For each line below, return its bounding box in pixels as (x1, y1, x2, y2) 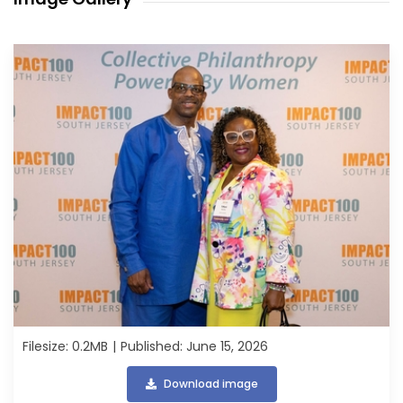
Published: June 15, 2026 (121, 336, 268, 355)
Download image (163, 375, 258, 391)
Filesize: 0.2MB (22, 336, 108, 355)
